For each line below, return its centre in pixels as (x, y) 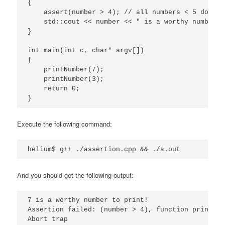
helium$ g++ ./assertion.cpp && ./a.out (104, 149)
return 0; (54, 88)
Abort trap (48, 219)
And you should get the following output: (76, 175)
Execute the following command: (65, 124)
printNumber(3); (66, 79)
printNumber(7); (66, 69)
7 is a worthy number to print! (88, 200)
